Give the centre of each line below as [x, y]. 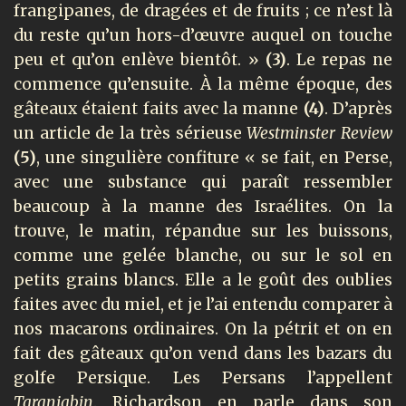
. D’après [358, 108]
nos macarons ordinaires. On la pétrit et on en [203, 329]
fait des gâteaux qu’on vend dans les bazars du [203, 353]
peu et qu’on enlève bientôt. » [140, 59]
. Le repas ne [339, 59]
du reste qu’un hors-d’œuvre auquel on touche [203, 35]
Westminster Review [320, 133]
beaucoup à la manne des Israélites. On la [203, 206]
